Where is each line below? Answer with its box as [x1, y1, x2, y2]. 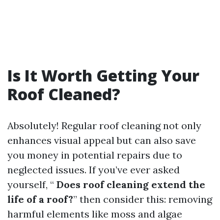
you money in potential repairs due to [7, 149, 182, 161]
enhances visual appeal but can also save [7, 134, 196, 146]
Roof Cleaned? [7, 83, 120, 105]
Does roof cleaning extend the [54, 178, 205, 191]
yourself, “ [7, 178, 54, 191]
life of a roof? [7, 193, 73, 205]
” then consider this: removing [73, 193, 212, 205]
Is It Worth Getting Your [7, 65, 199, 86]
